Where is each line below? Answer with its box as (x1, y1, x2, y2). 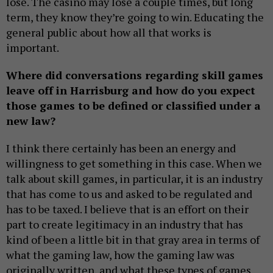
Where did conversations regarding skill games (6, 67, 263, 82)
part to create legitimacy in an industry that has (6, 216, 243, 232)
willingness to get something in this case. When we (6, 155, 262, 171)
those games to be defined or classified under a (6, 97, 261, 113)
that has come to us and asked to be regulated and (6, 186, 252, 201)
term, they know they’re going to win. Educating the (6, 9, 264, 24)
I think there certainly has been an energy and (6, 140, 236, 155)
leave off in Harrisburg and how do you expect (6, 82, 255, 97)
